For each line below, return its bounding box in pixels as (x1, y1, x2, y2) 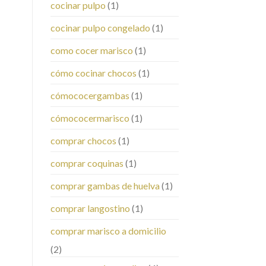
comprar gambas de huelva (50, 180, 160, 192)
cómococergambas (50, 90, 129, 102)
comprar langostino (50, 202, 130, 214)
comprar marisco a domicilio (50, 225, 166, 237)
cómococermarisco (50, 112, 129, 124)
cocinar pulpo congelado (50, 22, 150, 34)
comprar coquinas (50, 157, 123, 169)
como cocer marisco (50, 45, 133, 56)
